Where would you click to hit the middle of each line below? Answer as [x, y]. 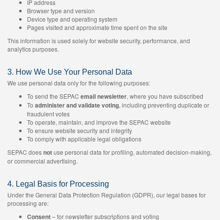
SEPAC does [25, 152]
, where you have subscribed [165, 96]
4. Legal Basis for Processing [58, 184]
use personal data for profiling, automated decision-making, [132, 152]
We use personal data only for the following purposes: [79, 83]
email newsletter [104, 96]
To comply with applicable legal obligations [84, 139]
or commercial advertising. [42, 161]
